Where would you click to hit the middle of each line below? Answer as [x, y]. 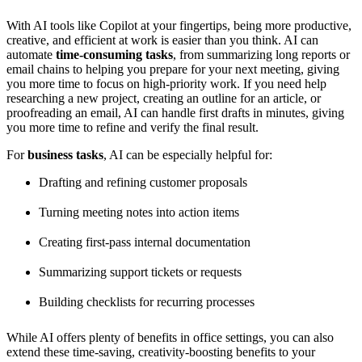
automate [31, 54]
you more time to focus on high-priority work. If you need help [166, 83]
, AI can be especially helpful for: [188, 154]
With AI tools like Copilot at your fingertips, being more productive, [179, 25]
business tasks [65, 154]
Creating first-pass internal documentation [145, 242]
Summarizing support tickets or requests [140, 272]
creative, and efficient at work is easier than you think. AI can [162, 40]
